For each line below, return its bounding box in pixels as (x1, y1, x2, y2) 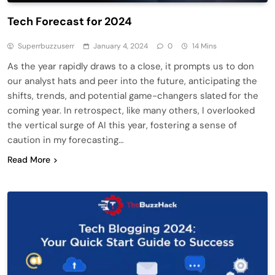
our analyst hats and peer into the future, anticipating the (7, 74, 257, 87)
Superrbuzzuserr (18, 41, 74, 51)
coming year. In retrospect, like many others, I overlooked (7, 104, 255, 117)
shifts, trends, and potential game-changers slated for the (7, 89, 258, 102)
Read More (7, 153, 50, 165)
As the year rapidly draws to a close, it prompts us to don (7, 60, 254, 72)
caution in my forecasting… (7, 133, 123, 146)
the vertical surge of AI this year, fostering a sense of (7, 118, 237, 131)
